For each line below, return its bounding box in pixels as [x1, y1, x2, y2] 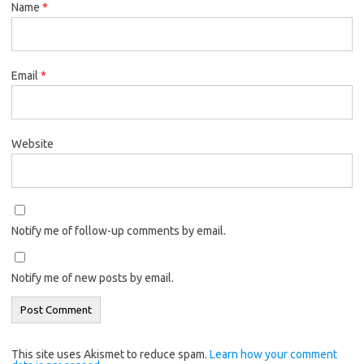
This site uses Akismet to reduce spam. [11, 348, 210, 362]
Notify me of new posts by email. [11, 271, 174, 285]
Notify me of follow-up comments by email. [11, 224, 226, 238]
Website [11, 137, 54, 151]
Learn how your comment [210, 348, 337, 362]
